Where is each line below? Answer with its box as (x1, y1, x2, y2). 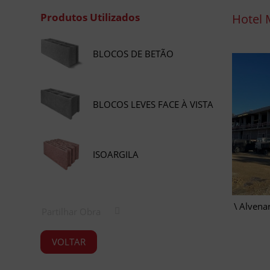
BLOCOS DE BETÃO (93, 47, 174, 60)
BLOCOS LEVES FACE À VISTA (93, 98, 214, 110)
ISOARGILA (93, 148, 139, 161)
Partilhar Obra (42, 206, 101, 218)
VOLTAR (52, 236, 86, 248)
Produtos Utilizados (40, 10, 140, 25)
